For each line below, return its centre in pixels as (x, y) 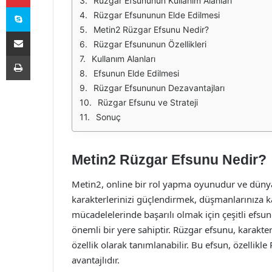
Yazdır (41, 55)
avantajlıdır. (96, 260)
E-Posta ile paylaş (42, 31)
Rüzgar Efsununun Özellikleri (150, 44)
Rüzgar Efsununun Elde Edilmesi (157, 15)
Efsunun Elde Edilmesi (136, 73)
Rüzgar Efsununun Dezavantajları (159, 88)
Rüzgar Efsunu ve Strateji (148, 102)
